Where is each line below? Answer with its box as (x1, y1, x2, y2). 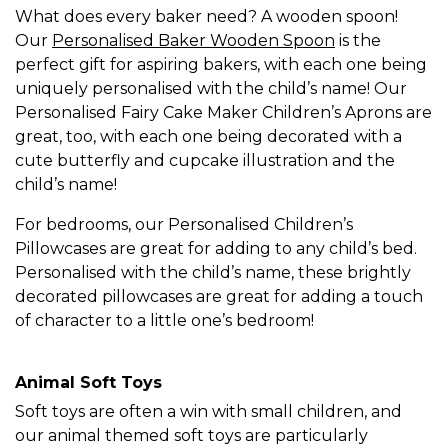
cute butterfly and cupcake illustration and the (15, 151, 395, 171)
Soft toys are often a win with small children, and (15, 402, 402, 422)
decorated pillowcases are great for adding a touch (15, 287, 423, 307)
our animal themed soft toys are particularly (15, 426, 368, 446)
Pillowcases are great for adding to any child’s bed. (15, 239, 417, 259)
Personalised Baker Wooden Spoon (52, 31, 335, 51)
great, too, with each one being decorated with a (15, 127, 402, 147)
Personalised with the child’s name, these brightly (15, 263, 411, 283)
